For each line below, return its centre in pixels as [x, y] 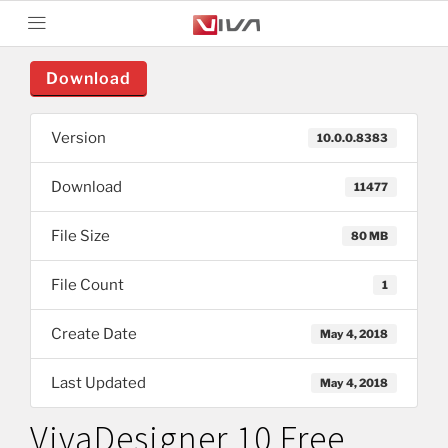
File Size [80, 236]
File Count [87, 285]
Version [78, 138]
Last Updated [98, 383]
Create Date [94, 334]
